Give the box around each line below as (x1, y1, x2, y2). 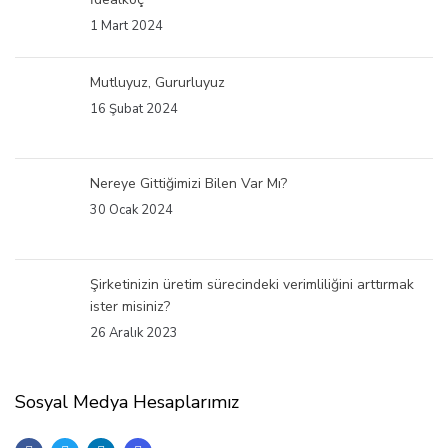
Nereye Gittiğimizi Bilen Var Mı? (90, 173, 287, 193)
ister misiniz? (90, 296, 174, 316)
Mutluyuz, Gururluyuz (90, 72, 225, 92)
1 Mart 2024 (90, 16, 163, 35)
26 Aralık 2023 (90, 323, 178, 342)
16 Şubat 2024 (90, 99, 178, 118)
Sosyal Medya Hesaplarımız (15, 389, 239, 414)
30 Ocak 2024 (90, 200, 173, 219)
